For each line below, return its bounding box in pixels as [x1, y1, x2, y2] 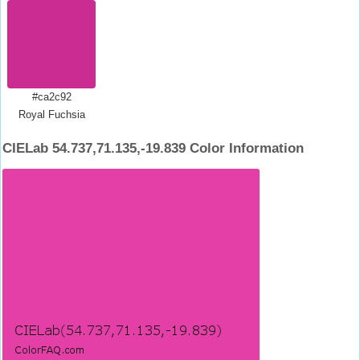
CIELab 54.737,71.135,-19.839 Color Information [2, 141, 304, 156]
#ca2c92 [31, 91, 72, 103]
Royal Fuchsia [18, 108, 85, 121]
